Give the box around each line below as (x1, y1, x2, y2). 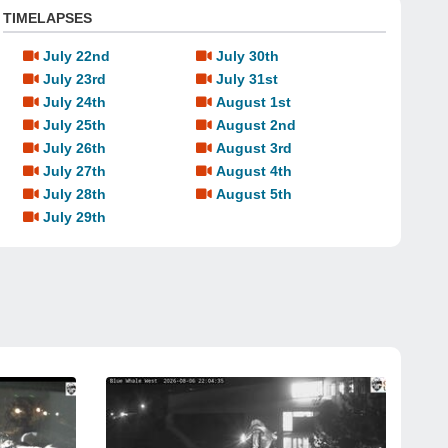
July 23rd (42, 71, 106, 87)
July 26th (42, 140, 106, 156)
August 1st (215, 94, 291, 110)
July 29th (42, 209, 106, 225)
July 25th (42, 117, 106, 133)
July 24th (42, 94, 106, 110)
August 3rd (215, 140, 292, 156)
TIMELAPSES (2, 10, 92, 26)
